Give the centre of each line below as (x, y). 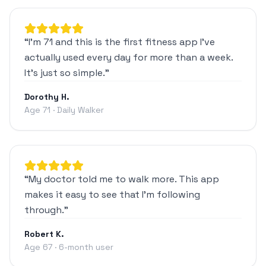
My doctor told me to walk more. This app (124, 179)
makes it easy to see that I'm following (112, 194)
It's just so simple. (65, 72)
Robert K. (44, 234)
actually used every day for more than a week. (129, 57)
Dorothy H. (47, 96)
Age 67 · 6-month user (69, 247)
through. (44, 210)
